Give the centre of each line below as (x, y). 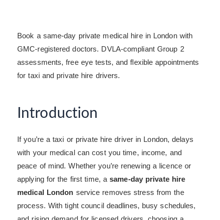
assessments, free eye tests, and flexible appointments (108, 62)
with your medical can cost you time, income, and (99, 153)
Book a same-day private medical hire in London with (105, 36)
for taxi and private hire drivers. (69, 76)
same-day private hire (148, 179)
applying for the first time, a (64, 179)
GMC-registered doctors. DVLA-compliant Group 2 (101, 49)
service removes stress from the (129, 192)
